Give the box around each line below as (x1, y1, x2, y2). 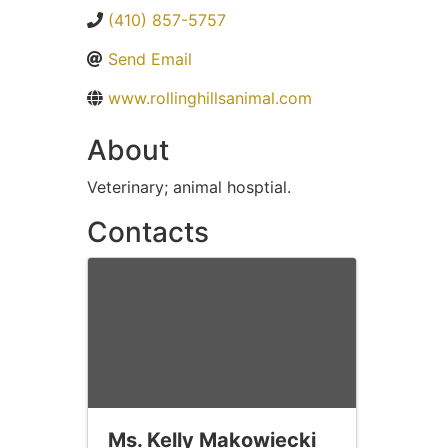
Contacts (87, 214, 209, 249)
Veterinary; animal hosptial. (87, 176, 291, 197)
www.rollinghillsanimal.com (108, 87, 312, 108)
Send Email (108, 48, 192, 69)
